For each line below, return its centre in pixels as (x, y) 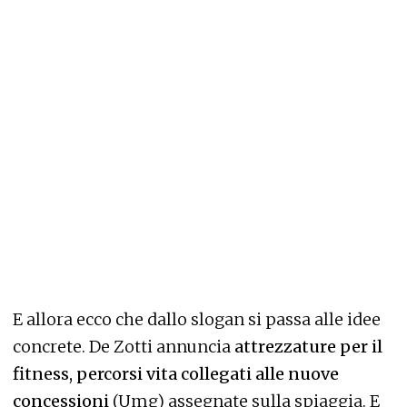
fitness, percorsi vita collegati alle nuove (176, 373)
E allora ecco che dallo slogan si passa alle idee (197, 319)
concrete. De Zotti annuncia (124, 346)
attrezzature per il (308, 346)
